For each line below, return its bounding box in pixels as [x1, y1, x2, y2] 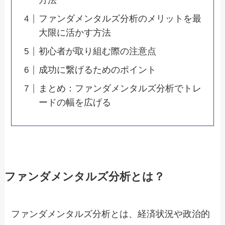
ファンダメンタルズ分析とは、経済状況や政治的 [11, 208, 210, 219]
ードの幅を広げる [39, 97, 111, 108]
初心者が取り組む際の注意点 [39, 46, 157, 57]
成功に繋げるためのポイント [39, 65, 157, 75]
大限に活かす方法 [39, 28, 111, 38]
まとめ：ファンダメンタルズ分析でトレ [39, 83, 202, 94]
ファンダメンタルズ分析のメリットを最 [39, 14, 202, 24]
